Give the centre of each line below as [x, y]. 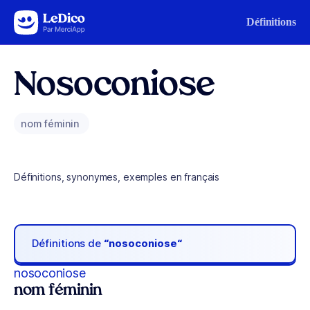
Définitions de [68, 244]
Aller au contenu [53, 19]
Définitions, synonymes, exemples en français [117, 177]
